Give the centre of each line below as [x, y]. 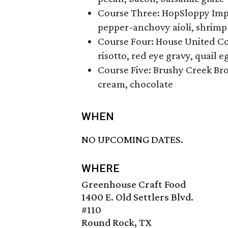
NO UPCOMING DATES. [132, 140]
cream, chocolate [135, 84]
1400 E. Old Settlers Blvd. [137, 197]
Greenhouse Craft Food [134, 184]
